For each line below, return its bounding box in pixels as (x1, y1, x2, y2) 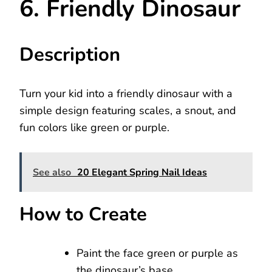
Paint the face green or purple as (76, 245, 238, 260)
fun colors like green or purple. (19, 120, 169, 135)
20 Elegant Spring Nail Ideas (77, 165, 207, 179)
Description (19, 41, 120, 67)
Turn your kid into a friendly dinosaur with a (19, 86, 233, 101)
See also (33, 165, 71, 179)
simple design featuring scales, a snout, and (19, 103, 236, 118)
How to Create (19, 201, 147, 227)
